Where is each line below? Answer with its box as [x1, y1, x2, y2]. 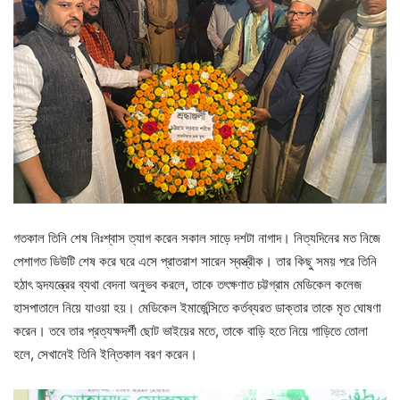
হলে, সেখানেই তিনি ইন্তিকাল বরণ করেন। [13, 346, 204, 363]
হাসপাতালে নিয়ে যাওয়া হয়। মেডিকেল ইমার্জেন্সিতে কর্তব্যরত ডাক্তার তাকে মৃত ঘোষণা [13, 299, 381, 317]
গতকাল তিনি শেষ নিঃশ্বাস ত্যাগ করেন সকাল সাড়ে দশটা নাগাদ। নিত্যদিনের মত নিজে [13, 229, 380, 247]
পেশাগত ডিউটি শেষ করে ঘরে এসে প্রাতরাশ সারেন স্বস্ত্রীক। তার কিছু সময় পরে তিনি [13, 253, 377, 271]
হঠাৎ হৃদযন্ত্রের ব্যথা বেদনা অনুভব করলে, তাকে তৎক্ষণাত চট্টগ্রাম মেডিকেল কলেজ [13, 276, 362, 294]
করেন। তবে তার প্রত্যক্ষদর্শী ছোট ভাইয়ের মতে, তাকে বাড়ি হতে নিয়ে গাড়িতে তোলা [13, 322, 368, 340]
